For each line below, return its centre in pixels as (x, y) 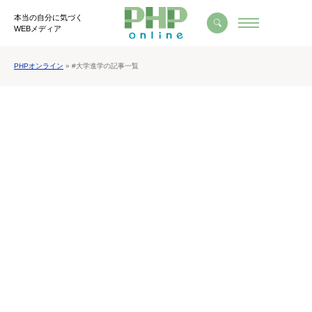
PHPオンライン (39, 66)
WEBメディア (38, 29)
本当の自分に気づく (48, 18)
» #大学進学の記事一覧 (101, 66)
